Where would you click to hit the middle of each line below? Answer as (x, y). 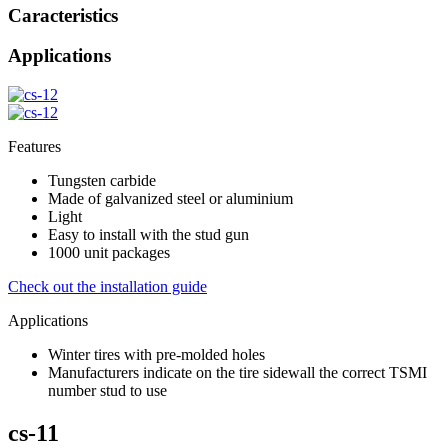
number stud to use (107, 391)
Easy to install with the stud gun (148, 235)
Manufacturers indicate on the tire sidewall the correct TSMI (237, 373)
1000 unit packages (109, 253)
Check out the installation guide (107, 287)
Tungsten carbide (102, 181)
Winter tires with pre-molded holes (156, 355)
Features (34, 147)
